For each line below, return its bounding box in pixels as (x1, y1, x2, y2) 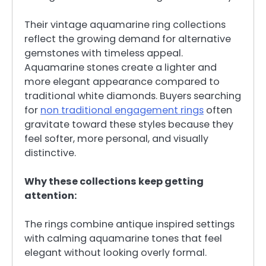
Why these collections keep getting (24, 174, 204, 188)
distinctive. (24, 145, 76, 160)
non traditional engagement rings (40, 103, 204, 117)
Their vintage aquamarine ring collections (24, 17, 226, 31)
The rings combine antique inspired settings (24, 217, 235, 232)
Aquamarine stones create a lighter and (24, 60, 217, 74)
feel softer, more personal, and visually (24, 131, 208, 145)
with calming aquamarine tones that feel (24, 232, 222, 246)
